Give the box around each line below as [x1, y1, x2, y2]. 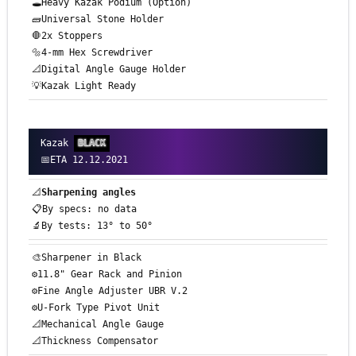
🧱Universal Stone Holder [32, 14, 164, 25]
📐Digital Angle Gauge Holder [32, 64, 186, 75]
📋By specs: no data [32, 203, 137, 215]
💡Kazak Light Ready [32, 80, 136, 92]
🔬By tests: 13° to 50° [32, 220, 153, 232]
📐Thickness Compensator [32, 335, 158, 347]
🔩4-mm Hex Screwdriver [32, 47, 153, 59]
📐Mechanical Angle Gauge [32, 319, 164, 331]
